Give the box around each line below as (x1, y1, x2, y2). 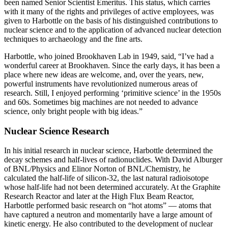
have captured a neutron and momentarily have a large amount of (4, 210, 212, 219)
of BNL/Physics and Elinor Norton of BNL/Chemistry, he (4, 164, 190, 174)
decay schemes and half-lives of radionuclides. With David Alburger (4, 155, 222, 164)
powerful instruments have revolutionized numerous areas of (4, 79, 197, 88)
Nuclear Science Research (4, 125, 109, 136)
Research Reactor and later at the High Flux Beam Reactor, (4, 192, 194, 201)
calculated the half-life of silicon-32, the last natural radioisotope (4, 174, 209, 183)
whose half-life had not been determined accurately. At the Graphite (4, 183, 220, 192)
